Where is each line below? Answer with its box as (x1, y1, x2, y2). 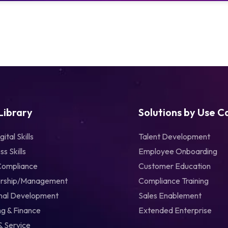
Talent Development (138, 131, 210, 142)
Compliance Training (138, 176, 209, 186)
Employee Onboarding (138, 146, 217, 157)
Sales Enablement (138, 190, 202, 201)
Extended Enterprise (138, 205, 212, 216)
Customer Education (138, 161, 211, 172)
